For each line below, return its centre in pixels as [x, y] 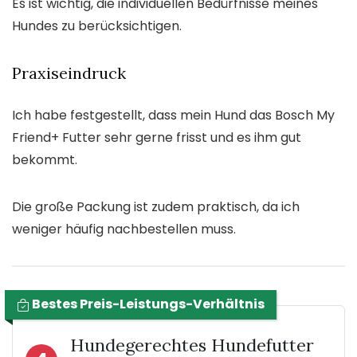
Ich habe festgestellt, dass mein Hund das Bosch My [173, 116]
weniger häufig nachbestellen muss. [124, 229]
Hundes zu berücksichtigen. [97, 26]
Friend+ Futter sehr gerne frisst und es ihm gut [157, 138]
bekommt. [45, 160]
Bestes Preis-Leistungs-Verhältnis [147, 304]
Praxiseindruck [69, 73]
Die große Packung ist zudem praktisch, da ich [156, 207]
